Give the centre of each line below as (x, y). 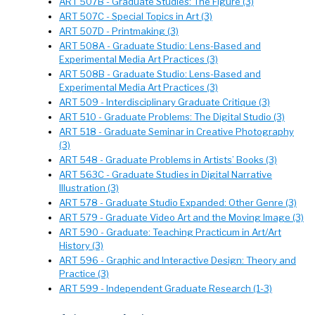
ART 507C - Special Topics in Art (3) (136, 16)
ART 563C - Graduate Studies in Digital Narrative (166, 174)
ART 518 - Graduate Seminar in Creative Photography (176, 131)
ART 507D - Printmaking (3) (119, 31)
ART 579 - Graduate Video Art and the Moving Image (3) (181, 217)
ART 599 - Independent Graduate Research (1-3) (166, 288)
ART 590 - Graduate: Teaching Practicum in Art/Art (170, 232)
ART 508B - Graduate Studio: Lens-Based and (160, 74)
